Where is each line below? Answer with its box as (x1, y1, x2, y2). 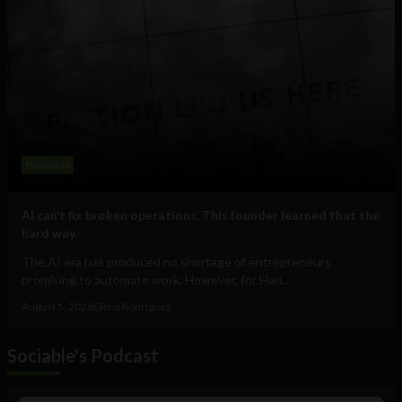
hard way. (22, 225, 77, 241)
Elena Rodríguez (93, 300, 171, 314)
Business (25, 158, 70, 172)
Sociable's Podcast (7, 345, 159, 367)
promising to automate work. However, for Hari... (22, 272, 290, 288)
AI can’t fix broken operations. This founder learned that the (22, 207, 380, 223)
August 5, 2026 (22, 300, 93, 314)
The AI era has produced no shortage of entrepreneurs (22, 254, 331, 270)
